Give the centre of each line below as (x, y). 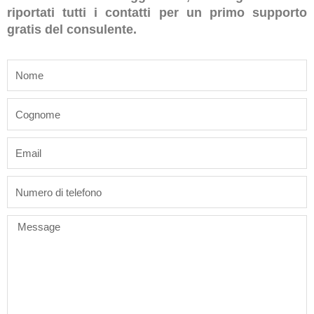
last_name (30, 106)
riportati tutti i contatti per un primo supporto (157, 13)
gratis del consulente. (72, 30)
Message (28, 223)
